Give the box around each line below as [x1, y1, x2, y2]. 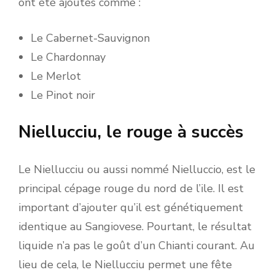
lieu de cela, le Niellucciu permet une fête [18, 257, 232, 272]
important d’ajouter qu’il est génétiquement [18, 199, 243, 215]
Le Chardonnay [31, 49, 106, 64]
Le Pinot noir [31, 87, 95, 103]
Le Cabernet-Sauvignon [31, 30, 150, 45]
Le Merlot [31, 68, 81, 83]
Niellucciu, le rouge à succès [18, 120, 244, 144]
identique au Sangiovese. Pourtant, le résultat [18, 219, 252, 234]
